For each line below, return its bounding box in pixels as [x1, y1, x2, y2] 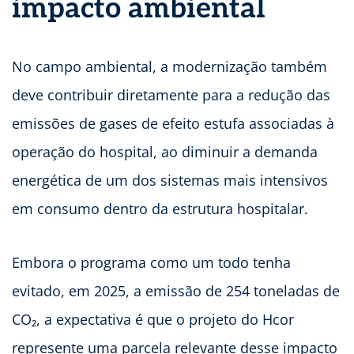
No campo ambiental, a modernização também [12, 56, 327, 76]
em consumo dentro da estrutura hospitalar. [12, 198, 308, 218]
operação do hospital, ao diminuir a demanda [12, 141, 318, 161]
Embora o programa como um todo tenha [12, 252, 291, 272]
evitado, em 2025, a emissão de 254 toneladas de [12, 281, 340, 300]
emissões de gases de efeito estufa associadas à [12, 113, 334, 133]
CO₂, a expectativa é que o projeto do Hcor [12, 309, 294, 329]
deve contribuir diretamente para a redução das [12, 85, 330, 104]
